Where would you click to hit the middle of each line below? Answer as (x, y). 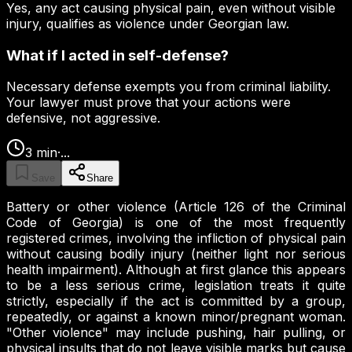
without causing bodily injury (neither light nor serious (176, 254)
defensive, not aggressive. (83, 118)
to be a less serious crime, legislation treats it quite (176, 286)
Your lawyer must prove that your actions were (148, 103)
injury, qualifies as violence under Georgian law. (148, 23)
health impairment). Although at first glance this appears (176, 270)
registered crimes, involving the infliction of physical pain (176, 238)
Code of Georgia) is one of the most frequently (176, 223)
